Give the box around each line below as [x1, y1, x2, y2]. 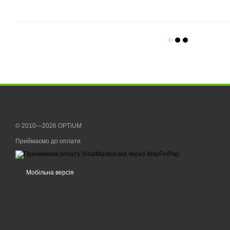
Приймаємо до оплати [15, 138, 81, 145]
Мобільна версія [25, 169, 74, 177]
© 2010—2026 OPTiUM [15, 122, 82, 130]
